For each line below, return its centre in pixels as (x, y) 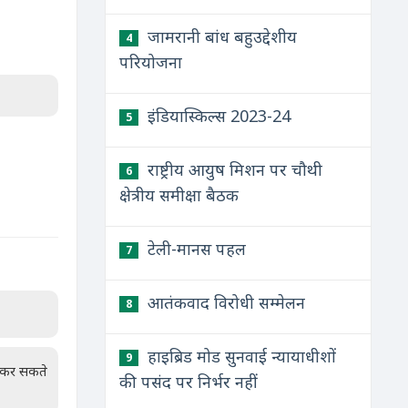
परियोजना (150, 62)
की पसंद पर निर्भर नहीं (188, 382)
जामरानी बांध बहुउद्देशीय (219, 36)
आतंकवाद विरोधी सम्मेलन (224, 302)
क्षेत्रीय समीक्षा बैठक (178, 195)
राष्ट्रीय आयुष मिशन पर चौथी (232, 169)
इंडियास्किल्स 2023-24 (216, 116)
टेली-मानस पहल (194, 249)
